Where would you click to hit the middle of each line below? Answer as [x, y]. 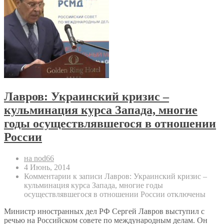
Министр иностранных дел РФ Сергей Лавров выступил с [104, 211]
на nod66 [39, 158]
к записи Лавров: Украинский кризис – [139, 176]
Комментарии [47, 176]
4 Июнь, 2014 [47, 167]
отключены [185, 194]
